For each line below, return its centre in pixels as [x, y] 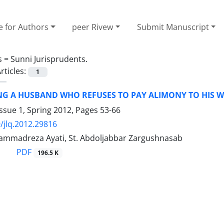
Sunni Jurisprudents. [49, 59]
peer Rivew [93, 27]
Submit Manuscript [173, 27]
